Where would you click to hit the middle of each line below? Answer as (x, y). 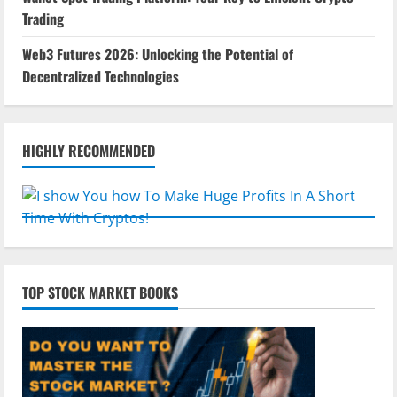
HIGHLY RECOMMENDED (89, 151)
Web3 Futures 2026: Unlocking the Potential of (158, 54)
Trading (43, 19)
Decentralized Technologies (101, 77)
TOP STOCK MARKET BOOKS (100, 293)
